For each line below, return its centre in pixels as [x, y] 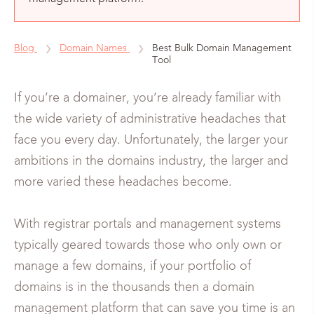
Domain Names [93, 48]
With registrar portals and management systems [148, 224]
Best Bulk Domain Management [222, 48]
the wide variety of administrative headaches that [150, 119]
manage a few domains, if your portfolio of [132, 266]
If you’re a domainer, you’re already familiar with [148, 98]
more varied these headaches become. [123, 182]
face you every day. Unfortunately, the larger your [151, 140]
